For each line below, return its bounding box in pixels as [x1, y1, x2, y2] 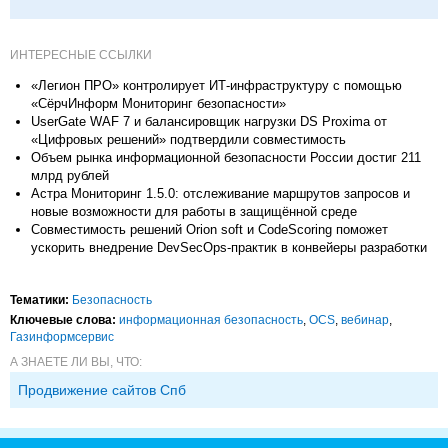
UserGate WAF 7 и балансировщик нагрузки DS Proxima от [31, 113, 387, 129]
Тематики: [10, 292, 69, 307]
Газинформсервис [10, 329, 114, 344]
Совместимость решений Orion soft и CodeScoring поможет [31, 221, 388, 237]
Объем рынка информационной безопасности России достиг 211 [31, 149, 421, 165]
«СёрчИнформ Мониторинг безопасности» [31, 95, 286, 111]
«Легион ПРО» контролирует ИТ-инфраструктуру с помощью [31, 77, 402, 93]
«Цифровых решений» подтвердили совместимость [31, 131, 346, 147]
